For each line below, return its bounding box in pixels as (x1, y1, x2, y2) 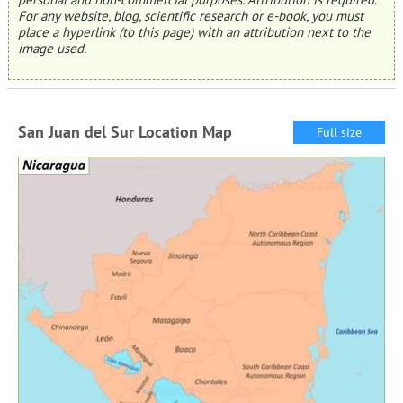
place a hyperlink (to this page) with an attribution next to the (17, 23, 371, 41)
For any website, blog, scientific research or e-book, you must (17, 7, 363, 25)
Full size (317, 123, 363, 140)
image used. (17, 40, 86, 58)
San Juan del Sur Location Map (17, 121, 232, 142)
